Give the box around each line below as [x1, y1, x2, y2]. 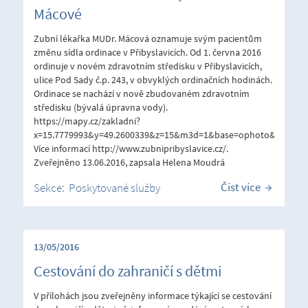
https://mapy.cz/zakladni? [34, 114, 140, 127]
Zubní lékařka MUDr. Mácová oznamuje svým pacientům [34, 32, 262, 45]
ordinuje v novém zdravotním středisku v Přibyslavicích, [34, 59, 262, 72]
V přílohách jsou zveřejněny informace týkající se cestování [34, 289, 272, 302]
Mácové [34, 3, 82, 23]
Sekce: [34, 179, 69, 195]
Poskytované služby [69, 179, 160, 195]
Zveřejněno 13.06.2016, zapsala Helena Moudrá [34, 155, 225, 168]
